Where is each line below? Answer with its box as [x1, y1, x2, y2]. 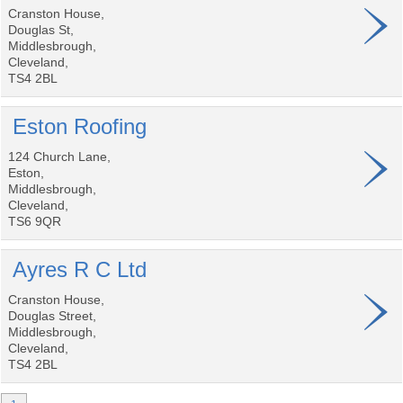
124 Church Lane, [8, 149, 111, 164]
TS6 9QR [8, 214, 61, 228]
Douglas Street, [8, 309, 96, 323]
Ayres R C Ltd [13, 257, 147, 282]
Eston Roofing [13, 114, 147, 139]
